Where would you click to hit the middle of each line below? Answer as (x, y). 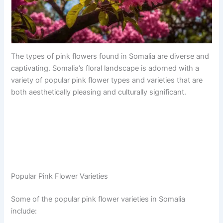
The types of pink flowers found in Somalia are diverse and (110, 56)
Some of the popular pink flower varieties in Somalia (98, 199)
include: (24, 211)
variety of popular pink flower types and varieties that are (107, 80)
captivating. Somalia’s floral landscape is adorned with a (105, 68)
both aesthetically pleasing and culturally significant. (99, 92)
